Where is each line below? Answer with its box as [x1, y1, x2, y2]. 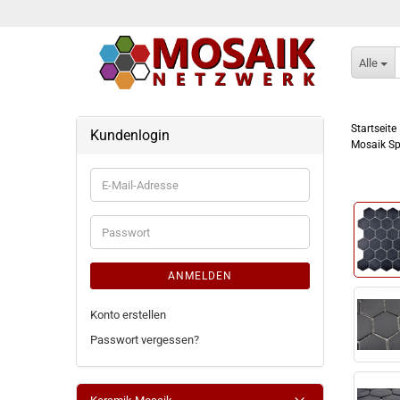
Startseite [351, 122, 397, 135]
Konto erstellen [89, 308, 166, 321]
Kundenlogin [89, 127, 170, 144]
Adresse [100, 209, 143, 222]
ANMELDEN [167, 270, 232, 282]
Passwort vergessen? [89, 333, 199, 346]
